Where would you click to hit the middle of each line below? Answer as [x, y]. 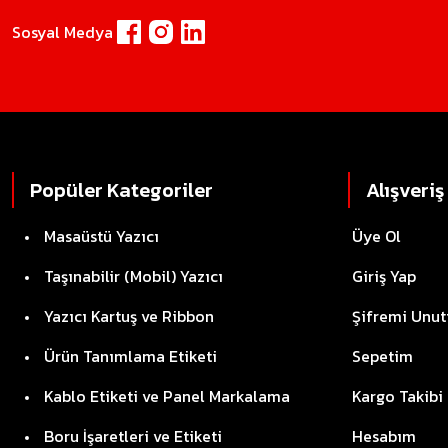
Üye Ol [376, 236]
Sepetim [382, 356]
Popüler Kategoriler [121, 190]
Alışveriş [405, 190]
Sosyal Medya [62, 32]
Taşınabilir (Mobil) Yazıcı [133, 276]
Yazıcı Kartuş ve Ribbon [129, 316]
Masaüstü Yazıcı [101, 236]
